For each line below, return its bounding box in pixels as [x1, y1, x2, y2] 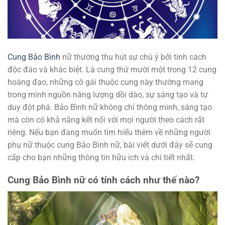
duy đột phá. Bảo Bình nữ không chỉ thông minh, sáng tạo [8, 102, 212, 113]
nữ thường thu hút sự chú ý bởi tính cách [60, 52, 206, 62]
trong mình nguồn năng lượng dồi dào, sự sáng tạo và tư [8, 90, 208, 100]
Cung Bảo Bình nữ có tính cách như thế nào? [8, 174, 199, 186]
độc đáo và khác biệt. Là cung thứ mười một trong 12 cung [8, 65, 216, 75]
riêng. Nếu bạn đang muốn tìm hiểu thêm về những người [8, 128, 210, 138]
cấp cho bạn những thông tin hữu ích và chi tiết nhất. [8, 153, 195, 163]
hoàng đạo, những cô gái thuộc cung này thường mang [8, 77, 203, 87]
